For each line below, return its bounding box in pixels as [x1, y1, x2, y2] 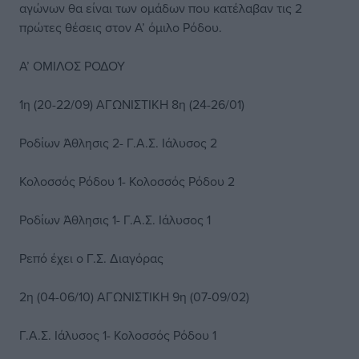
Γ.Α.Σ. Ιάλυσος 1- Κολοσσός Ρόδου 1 [19, 326, 216, 344]
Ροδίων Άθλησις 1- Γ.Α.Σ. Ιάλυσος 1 [19, 211, 211, 228]
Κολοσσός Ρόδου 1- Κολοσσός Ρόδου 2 [19, 172, 235, 190]
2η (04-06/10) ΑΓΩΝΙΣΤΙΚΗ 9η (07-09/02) [19, 288, 249, 305]
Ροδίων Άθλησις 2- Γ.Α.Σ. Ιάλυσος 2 [19, 134, 217, 151]
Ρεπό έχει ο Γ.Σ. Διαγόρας [19, 249, 163, 267]
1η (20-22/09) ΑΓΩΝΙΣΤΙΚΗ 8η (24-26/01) [19, 95, 244, 113]
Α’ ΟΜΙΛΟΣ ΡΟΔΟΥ [19, 57, 125, 75]
